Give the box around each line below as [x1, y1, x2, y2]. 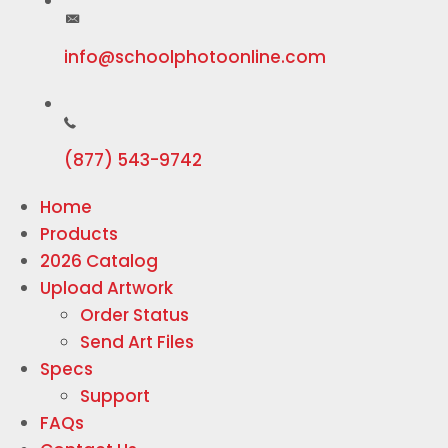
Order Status [80, 303, 189, 327]
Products [40, 222, 118, 246]
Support [80, 384, 150, 408]
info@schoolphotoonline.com [64, 45, 326, 69]
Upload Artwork [40, 276, 173, 300]
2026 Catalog [40, 249, 158, 273]
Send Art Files [80, 330, 194, 354]
